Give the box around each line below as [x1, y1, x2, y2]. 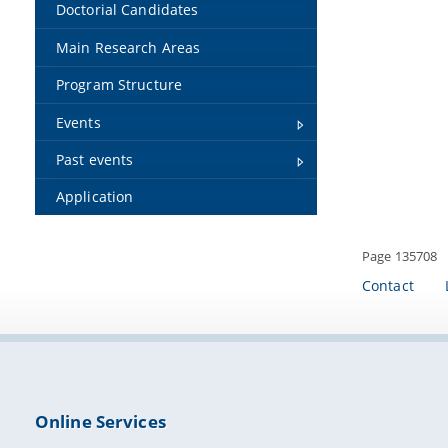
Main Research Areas [55, 37, 201, 57]
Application [55, 187, 134, 207]
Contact [361, 275, 414, 295]
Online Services [34, 409, 166, 433]
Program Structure [55, 75, 183, 95]
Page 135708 [361, 246, 438, 265]
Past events [55, 149, 134, 169]
